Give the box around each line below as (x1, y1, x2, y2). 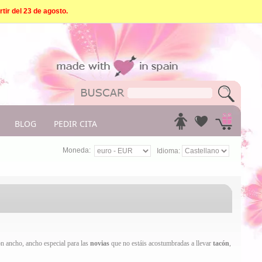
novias (89, 239, 109, 247)
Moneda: (62, 146, 91, 155)
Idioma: (156, 146, 182, 155)
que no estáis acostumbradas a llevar (109, 239, 211, 247)
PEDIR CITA (54, 118, 97, 129)
